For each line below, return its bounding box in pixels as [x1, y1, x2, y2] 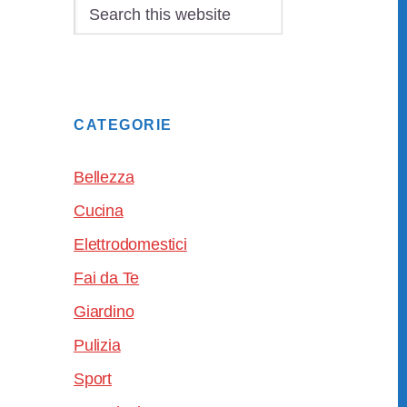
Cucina [74, 202, 124, 220]
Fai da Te [74, 269, 140, 287]
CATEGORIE [74, 117, 173, 133]
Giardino [74, 303, 134, 321]
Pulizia [74, 336, 121, 354]
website [73, 44, 127, 62]
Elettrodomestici [74, 235, 187, 253]
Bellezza [74, 168, 134, 186]
